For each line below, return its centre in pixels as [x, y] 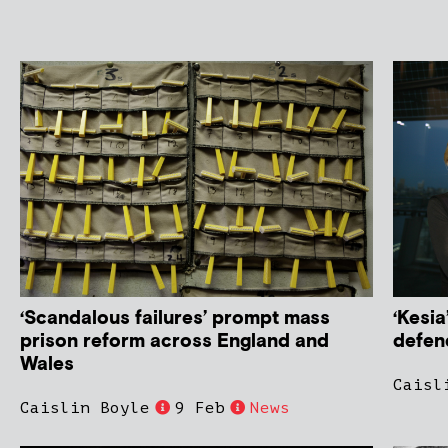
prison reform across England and [174, 341]
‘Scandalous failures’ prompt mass [175, 318]
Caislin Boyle [85, 407]
